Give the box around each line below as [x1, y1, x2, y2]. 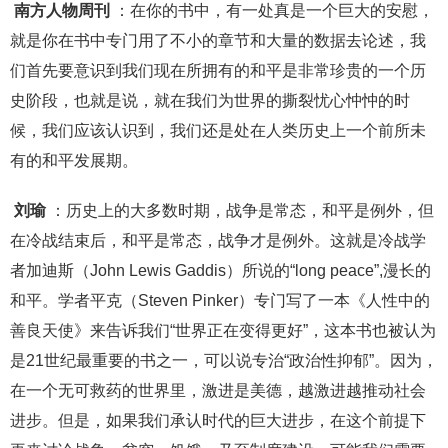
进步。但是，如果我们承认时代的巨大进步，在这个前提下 [10, 412, 426, 430]
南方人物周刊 [10, 2, 114, 20]
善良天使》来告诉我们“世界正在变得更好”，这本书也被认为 [10, 322, 436, 340]
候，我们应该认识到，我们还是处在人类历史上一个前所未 [10, 122, 426, 140]
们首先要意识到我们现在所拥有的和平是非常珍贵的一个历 [10, 62, 426, 80]
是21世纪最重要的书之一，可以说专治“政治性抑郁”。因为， [10, 352, 438, 370]
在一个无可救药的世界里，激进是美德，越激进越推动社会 [10, 382, 426, 400]
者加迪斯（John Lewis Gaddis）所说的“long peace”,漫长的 [10, 262, 431, 280]
